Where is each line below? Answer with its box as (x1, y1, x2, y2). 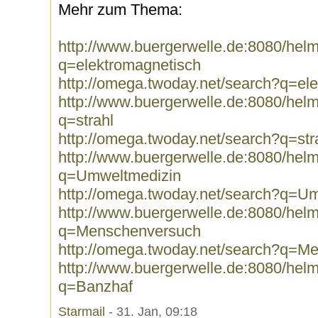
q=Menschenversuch (58, 222, 201, 240)
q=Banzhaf (58, 278, 133, 295)
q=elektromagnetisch (58, 56, 201, 74)
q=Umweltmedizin (58, 167, 181, 185)
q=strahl (58, 111, 114, 129)
